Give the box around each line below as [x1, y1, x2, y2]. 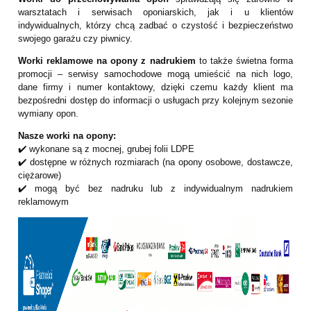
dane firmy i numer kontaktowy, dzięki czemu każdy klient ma [18, 82, 293, 93]
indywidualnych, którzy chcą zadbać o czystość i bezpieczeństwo [18, 20, 293, 31]
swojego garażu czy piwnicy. [18, 33, 133, 44]
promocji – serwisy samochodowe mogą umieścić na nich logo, [18, 69, 293, 80]
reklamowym [18, 196, 69, 208]
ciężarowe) [18, 170, 61, 181]
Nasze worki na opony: [18, 131, 116, 142]
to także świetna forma [195, 56, 294, 67]
